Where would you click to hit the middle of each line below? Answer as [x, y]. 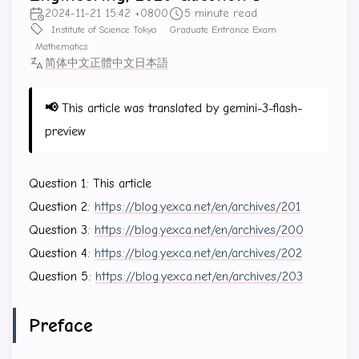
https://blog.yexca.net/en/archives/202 [198, 253]
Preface [61, 325]
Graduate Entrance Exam [224, 30]
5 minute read [221, 13]
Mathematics [62, 47]
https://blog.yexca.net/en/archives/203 [199, 276]
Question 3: [62, 230]
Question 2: [62, 206]
